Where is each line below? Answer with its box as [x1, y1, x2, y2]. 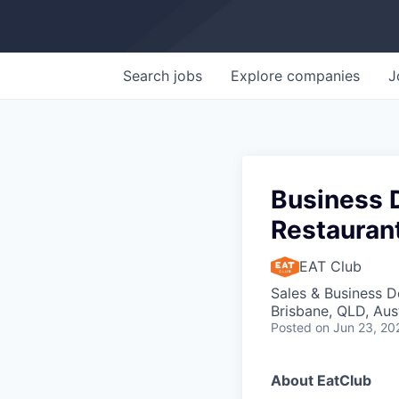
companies [287, 67, 360, 85]
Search [123, 67, 174, 85]
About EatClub [271, 371, 371, 389]
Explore [231, 67, 287, 85]
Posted [271, 320, 312, 335]
